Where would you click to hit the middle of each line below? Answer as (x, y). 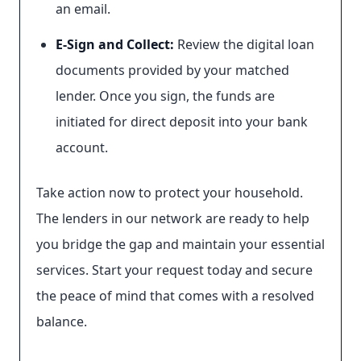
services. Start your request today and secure (174, 270)
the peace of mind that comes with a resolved (175, 296)
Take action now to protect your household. (170, 193)
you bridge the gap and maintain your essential (180, 244)
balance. (62, 322)
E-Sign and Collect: (115, 44)
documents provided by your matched (172, 70)
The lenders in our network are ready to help (173, 218)
